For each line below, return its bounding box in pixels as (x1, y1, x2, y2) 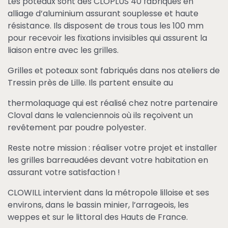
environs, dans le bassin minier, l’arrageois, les (8, 198, 189, 211)
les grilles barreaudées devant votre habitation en (8, 154, 208, 166)
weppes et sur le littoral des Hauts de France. (8, 211, 188, 223)
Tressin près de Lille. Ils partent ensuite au (8, 76, 173, 89)
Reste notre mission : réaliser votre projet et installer (8, 141, 217, 154)
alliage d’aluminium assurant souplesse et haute (8, 7, 198, 19)
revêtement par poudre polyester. (8, 121, 146, 133)
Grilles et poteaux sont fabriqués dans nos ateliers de (8, 64, 220, 76)
